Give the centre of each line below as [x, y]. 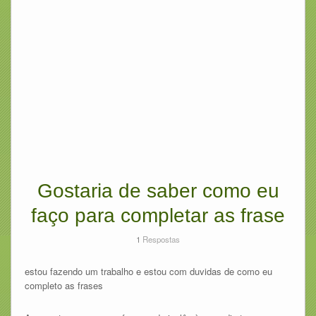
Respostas [160, 239]
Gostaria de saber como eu [158, 190]
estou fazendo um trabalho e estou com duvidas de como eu [148, 271]
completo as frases [63, 285]
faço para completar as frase [158, 215]
